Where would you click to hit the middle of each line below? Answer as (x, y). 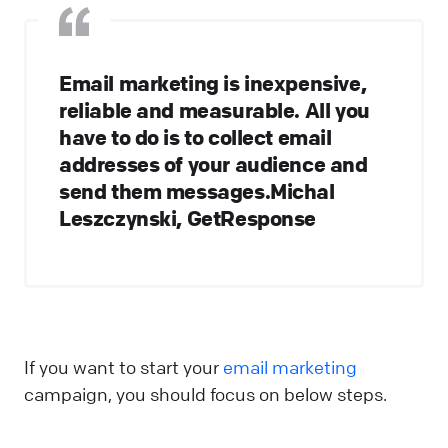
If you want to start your (123, 366)
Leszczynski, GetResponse (188, 217)
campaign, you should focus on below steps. (205, 393)
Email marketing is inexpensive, (213, 82)
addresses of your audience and (213, 163)
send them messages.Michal (197, 190)
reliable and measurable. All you (214, 109)
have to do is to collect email (195, 136)
